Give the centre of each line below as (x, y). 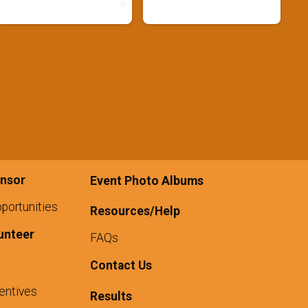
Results (111, 297)
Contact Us (121, 266)
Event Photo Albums (146, 181)
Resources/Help (135, 211)
